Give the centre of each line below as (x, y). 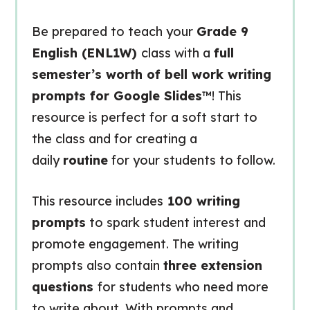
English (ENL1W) (86, 53)
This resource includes (97, 201)
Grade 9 (222, 31)
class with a (177, 53)
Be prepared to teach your (114, 31)
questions (64, 287)
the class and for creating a (114, 139)
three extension (212, 265)
